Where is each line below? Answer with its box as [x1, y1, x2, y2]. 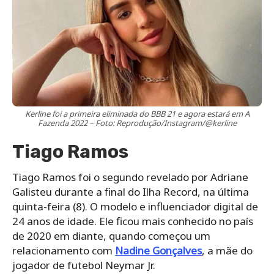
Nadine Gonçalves [115, 243, 202, 258]
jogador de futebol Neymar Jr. [12, 258, 155, 273]
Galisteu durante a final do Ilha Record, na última [12, 185, 249, 199]
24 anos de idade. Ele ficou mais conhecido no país [12, 214, 253, 229]
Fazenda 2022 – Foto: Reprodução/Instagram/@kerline [37, 117, 237, 129]
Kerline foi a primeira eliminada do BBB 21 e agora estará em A [24, 108, 250, 120]
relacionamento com [12, 243, 115, 258]
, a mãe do [202, 243, 253, 258]
